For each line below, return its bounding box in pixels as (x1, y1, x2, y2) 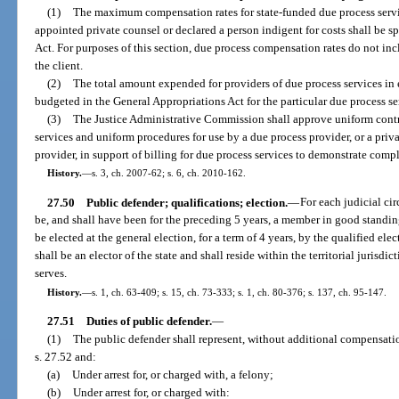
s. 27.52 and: (35, 350, 97, 363)
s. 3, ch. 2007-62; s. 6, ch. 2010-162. (91, 167, 246, 179)
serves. (35, 266, 68, 281)
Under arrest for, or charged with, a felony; (71, 368, 273, 381)
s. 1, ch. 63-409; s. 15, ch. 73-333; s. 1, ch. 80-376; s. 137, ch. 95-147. (91, 286, 387, 297)
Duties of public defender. (85, 314, 212, 328)
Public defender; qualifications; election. (85, 195, 288, 209)
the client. (35, 59, 84, 73)
